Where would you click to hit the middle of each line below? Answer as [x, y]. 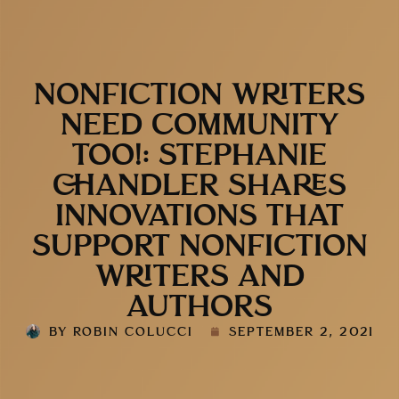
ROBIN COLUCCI [130, 332]
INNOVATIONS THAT [199, 217]
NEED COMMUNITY [199, 126]
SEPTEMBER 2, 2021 [301, 332]
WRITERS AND [199, 277]
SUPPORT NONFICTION [199, 247]
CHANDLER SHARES [199, 187]
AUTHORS [199, 308]
